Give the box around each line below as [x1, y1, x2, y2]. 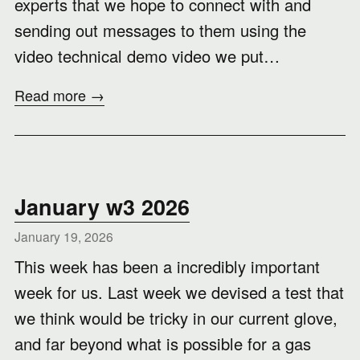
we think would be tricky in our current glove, [14, 306, 337, 329]
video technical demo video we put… [14, 44, 280, 67]
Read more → [14, 84, 104, 105]
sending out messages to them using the [14, 18, 306, 42]
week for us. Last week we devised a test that [14, 280, 344, 304]
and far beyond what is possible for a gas [14, 332, 311, 355]
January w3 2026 [14, 191, 190, 222]
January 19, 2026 [14, 227, 113, 245]
